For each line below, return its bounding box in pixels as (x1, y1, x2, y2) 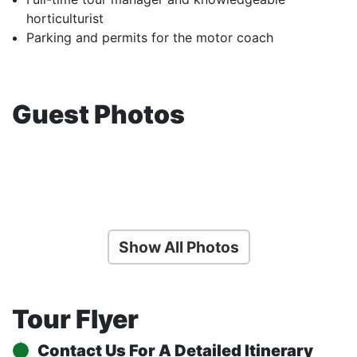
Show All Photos (118, 237, 239, 257)
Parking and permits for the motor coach (26, 29, 273, 46)
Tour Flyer (12, 304, 139, 335)
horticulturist (26, 10, 104, 27)
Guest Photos (12, 99, 185, 131)
